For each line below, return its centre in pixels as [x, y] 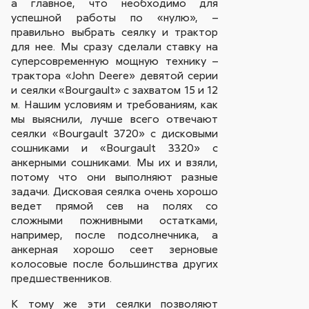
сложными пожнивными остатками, [115, 220]
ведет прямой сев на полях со [115, 206]
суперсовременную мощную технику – [115, 61]
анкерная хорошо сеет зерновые [115, 249]
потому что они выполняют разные [115, 177]
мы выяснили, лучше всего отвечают [115, 119]
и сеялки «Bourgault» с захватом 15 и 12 [115, 90]
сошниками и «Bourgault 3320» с [115, 148]
